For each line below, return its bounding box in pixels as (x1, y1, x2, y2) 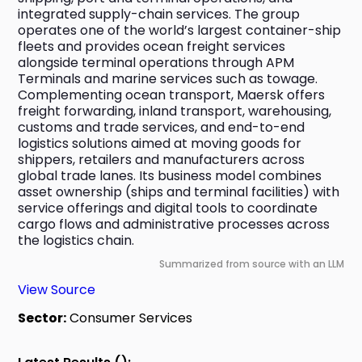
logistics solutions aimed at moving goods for (18, 134, 302, 154)
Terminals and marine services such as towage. (18, 69, 318, 89)
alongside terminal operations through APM (18, 53, 295, 73)
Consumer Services (66, 309, 193, 328)
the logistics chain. (18, 231, 135, 250)
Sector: (18, 309, 67, 328)
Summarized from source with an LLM (158, 257, 344, 271)
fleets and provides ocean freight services (18, 37, 286, 57)
